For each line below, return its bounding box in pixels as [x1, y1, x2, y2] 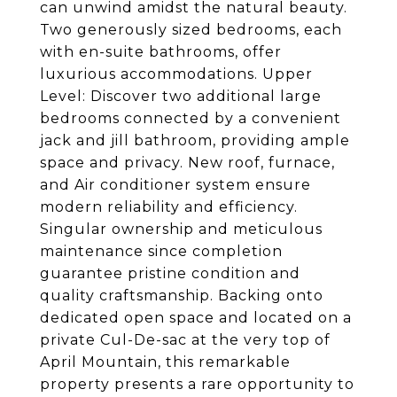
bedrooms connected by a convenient [40, 110, 341, 127]
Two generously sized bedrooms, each [40, 21, 342, 38]
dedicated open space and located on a [40, 309, 352, 326]
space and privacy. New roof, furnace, [40, 154, 335, 171]
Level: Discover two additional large [40, 88, 322, 105]
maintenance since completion [40, 243, 283, 260]
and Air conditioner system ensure [40, 176, 311, 193]
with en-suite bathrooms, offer [40, 43, 282, 60]
